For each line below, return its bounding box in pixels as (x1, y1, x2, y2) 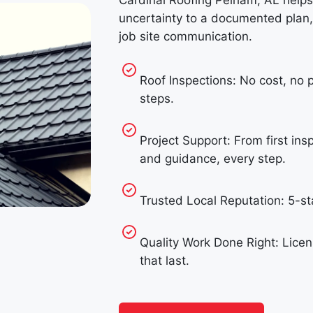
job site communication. (118, 29, 252, 44)
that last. (139, 254, 189, 268)
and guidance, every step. (139, 152, 286, 166)
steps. (139, 92, 174, 106)
